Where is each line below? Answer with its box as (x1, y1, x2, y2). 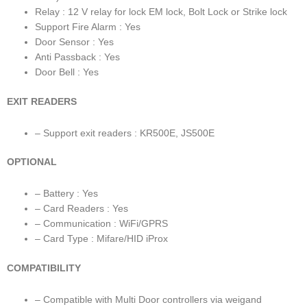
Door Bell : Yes (35, 67, 99, 78)
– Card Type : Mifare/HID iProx (35, 234, 169, 245)
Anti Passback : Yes (35, 52, 121, 63)
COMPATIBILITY (7, 262, 81, 273)
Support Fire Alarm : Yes (35, 22, 141, 33)
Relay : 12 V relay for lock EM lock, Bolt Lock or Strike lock (35, 7, 288, 18)
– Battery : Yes (35, 188, 99, 199)
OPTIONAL (7, 157, 57, 168)
